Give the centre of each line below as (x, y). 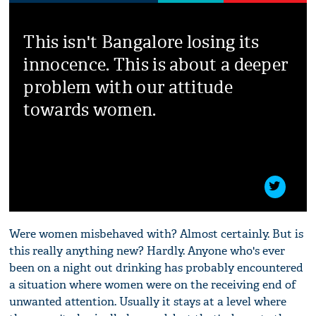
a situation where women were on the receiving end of (153, 284)
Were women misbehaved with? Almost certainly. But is (157, 233)
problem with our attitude (128, 87)
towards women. (90, 110)
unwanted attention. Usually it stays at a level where (148, 301)
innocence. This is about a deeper (156, 65)
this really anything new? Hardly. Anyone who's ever (147, 250)
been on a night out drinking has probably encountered (157, 267)
